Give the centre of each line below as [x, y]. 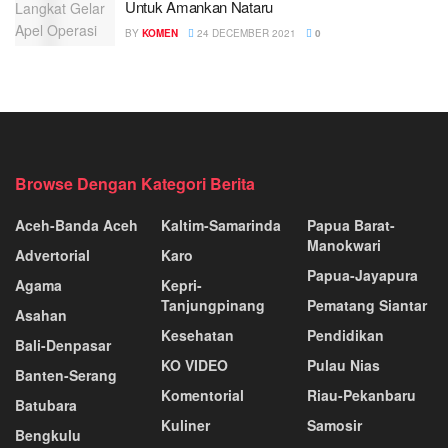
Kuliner [185, 425]
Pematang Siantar [367, 305]
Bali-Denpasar [63, 345]
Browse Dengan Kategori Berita [135, 183]
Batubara [46, 405]
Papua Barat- [351, 225]
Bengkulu [48, 435]
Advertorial [52, 255]
